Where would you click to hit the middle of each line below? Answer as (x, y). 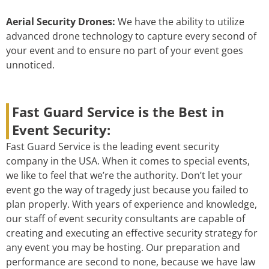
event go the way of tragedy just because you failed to (127, 190)
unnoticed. (30, 65)
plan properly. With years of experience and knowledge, (131, 204)
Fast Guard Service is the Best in (118, 112)
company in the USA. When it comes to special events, (128, 161)
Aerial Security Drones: (62, 22)
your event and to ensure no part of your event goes (125, 51)
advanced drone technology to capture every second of (131, 36)
